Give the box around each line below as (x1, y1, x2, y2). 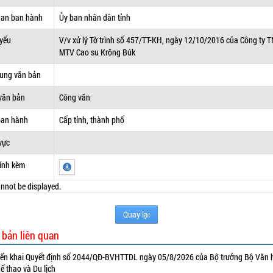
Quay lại (122, 208, 150, 220)
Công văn (59, 91, 91, 103)
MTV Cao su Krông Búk (59, 46, 136, 58)
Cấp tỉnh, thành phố (59, 114, 125, 126)
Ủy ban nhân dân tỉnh (59, 12, 131, 23)
